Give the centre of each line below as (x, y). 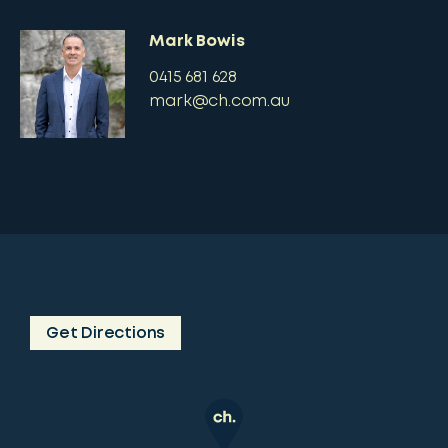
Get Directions (106, 333)
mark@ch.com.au (219, 101)
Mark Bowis (197, 41)
